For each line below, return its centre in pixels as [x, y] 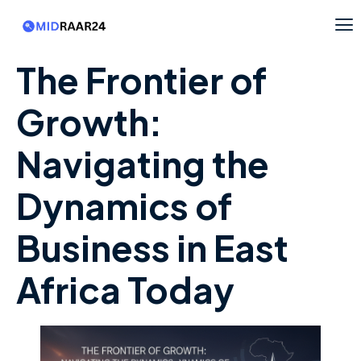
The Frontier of [141, 80]
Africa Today [125, 290]
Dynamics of [124, 206]
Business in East [152, 248]
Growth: [89, 122]
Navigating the [143, 164]
